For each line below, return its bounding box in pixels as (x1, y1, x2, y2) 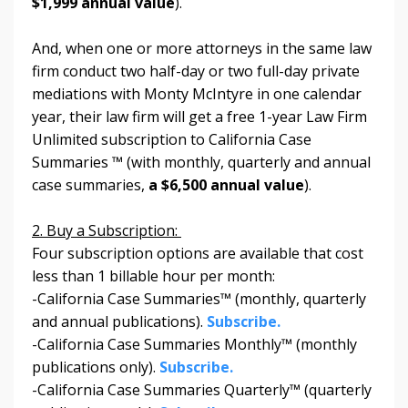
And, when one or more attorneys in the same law (32, 37, 372, 58)
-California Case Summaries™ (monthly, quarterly (32, 288, 366, 309)
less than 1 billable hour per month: (32, 265, 275, 286)
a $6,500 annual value (148, 174, 304, 195)
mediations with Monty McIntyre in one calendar (32, 83, 362, 104)
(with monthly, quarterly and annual (127, 151, 371, 172)
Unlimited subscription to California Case (32, 128, 311, 149)
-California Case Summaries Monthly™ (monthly (32, 333, 357, 354)
